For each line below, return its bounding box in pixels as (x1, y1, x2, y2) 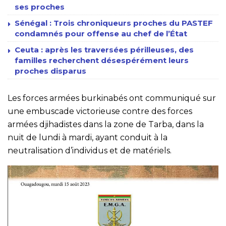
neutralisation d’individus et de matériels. (8, 146, 172, 156)
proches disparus (15, 66, 86, 76)
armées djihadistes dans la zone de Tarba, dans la (8, 120, 204, 130)
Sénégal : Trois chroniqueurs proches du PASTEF (15, 18, 213, 28)
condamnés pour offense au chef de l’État (15, 29, 187, 39)
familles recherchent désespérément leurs (15, 55, 189, 66)
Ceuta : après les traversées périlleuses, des (15, 45, 194, 55)
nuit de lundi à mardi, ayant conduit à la (8, 133, 167, 143)
